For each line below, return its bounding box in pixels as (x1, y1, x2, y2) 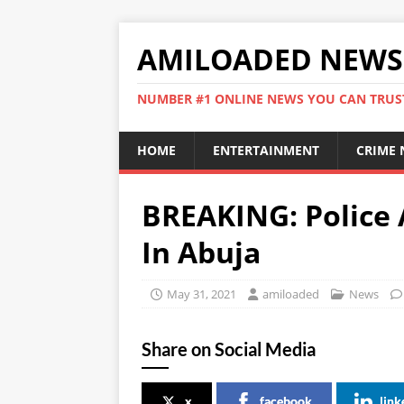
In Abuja (142, 233, 261, 271)
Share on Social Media (142, 338, 316, 360)
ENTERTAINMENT (213, 142, 319, 159)
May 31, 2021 (167, 286, 236, 302)
